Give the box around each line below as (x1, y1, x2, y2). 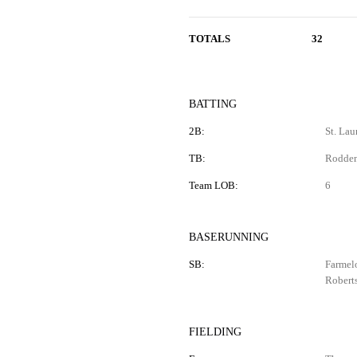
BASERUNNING (188, 231, 269, 243)
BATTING (188, 98, 237, 110)
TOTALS (188, 33, 230, 45)
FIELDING (188, 326, 241, 338)
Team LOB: (188, 179, 238, 191)
